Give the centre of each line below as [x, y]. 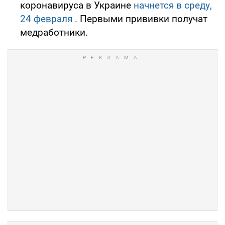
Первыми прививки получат [142, 19]
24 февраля [46, 19]
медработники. [54, 32]
